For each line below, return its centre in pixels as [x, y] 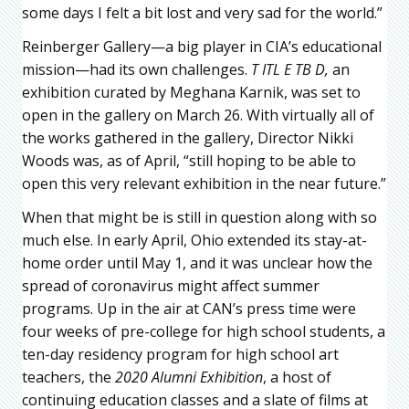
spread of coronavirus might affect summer [171, 285]
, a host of [297, 377]
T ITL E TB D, [290, 69]
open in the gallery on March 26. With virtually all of [198, 115]
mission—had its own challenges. [136, 69]
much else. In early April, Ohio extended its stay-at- [194, 240]
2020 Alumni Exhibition [189, 377]
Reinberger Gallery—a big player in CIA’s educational [202, 46]
